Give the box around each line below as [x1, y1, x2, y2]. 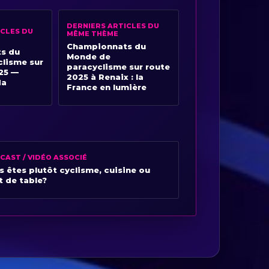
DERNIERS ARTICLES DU [67, 22, 160, 31]
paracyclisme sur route [67, 62, 171, 72]
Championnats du [67, 41, 147, 52]
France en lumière [67, 82, 147, 92]
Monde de [67, 52, 111, 62]
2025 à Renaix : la [67, 72, 144, 82]
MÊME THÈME [67, 29, 119, 38]
